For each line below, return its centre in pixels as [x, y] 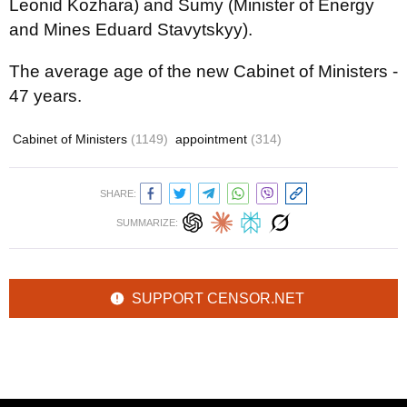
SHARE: [118, 194]
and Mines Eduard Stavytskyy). [131, 30]
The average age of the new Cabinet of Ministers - [203, 71]
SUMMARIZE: [147, 223]
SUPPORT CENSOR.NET [218, 298]
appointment [213, 139]
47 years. [45, 96]
